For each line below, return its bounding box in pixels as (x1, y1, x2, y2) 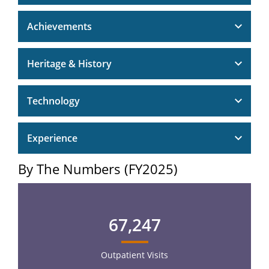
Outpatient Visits (101, 249, 168, 261)
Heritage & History (27, 56, 112, 70)
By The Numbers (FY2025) (18, 159, 178, 178)
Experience (27, 131, 77, 145)
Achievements (27, 19, 92, 33)
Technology (27, 94, 80, 107)
